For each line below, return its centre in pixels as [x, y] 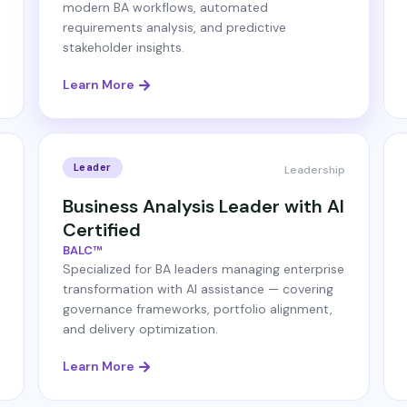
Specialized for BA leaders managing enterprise [203, 269]
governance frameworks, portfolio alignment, [197, 309]
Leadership [314, 170]
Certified [101, 230]
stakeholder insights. [123, 47]
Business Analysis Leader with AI [203, 206]
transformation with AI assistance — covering [198, 289]
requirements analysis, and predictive [174, 27]
